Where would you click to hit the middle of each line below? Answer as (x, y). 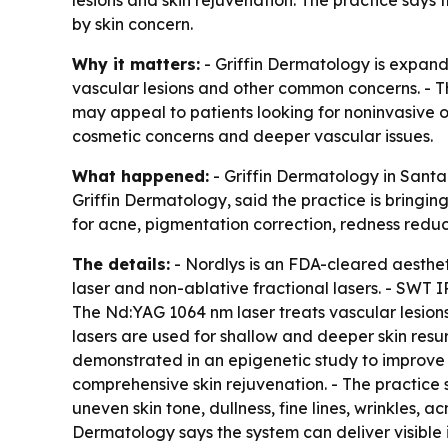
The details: (121, 263)
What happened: (140, 175)
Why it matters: (136, 63)
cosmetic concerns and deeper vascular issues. (252, 135)
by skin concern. (132, 23)
